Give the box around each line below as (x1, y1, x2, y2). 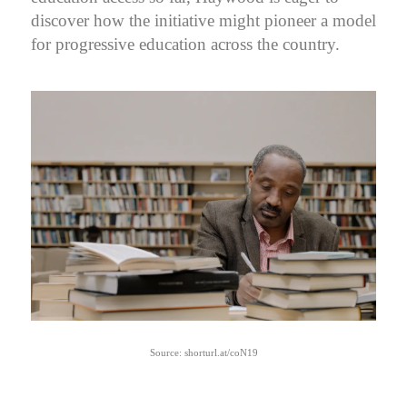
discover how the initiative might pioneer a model (31, 10, 376, 30)
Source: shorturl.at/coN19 (149, 348, 258, 358)
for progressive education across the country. (31, 34, 340, 54)
